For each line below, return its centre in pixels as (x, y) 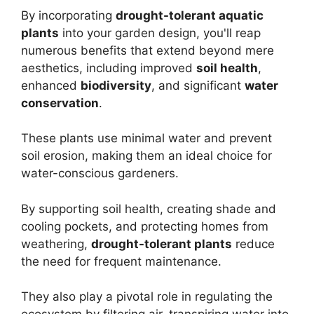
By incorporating (68, 15)
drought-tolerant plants (162, 244)
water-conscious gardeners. (100, 173)
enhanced (51, 85)
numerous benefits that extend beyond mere (148, 50)
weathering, (56, 244)
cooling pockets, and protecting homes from (145, 226)
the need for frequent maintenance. (121, 261)
